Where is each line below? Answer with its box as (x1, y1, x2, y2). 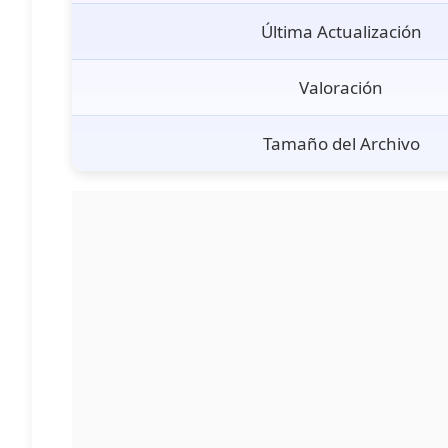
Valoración (299, 76, 383, 99)
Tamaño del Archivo (262, 132, 420, 155)
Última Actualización (260, 20, 422, 43)
